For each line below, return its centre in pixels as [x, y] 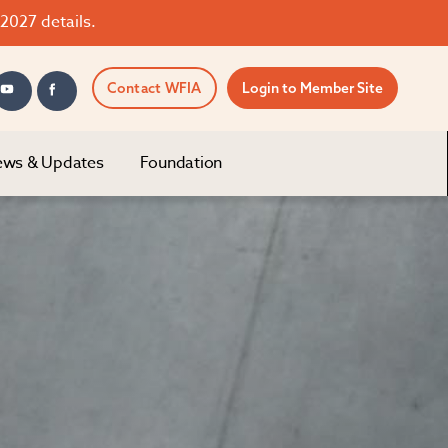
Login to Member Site [312, 88]
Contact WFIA [154, 88]
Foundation [181, 163]
